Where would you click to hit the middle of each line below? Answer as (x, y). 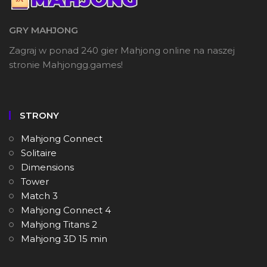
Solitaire (39, 153)
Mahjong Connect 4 (66, 210)
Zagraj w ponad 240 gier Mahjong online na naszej (122, 51)
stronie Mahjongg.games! (66, 65)
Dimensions (47, 167)
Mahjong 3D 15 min (64, 239)
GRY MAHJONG (44, 30)
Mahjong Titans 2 (59, 225)
